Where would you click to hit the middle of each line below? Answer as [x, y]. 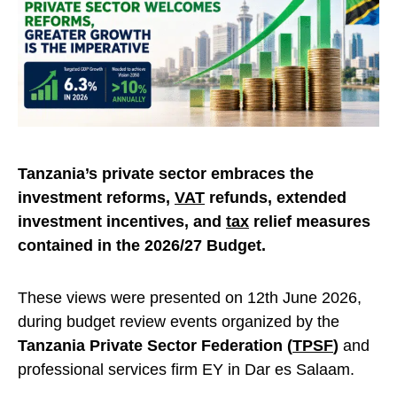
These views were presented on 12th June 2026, [190, 298]
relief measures [310, 222]
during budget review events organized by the [179, 322]
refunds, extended [276, 198]
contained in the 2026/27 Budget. [142, 246]
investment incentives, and [122, 222]
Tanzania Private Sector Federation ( [155, 346]
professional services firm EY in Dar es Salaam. [186, 370]
